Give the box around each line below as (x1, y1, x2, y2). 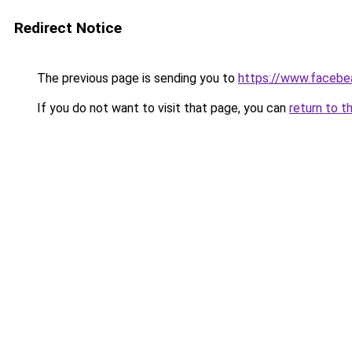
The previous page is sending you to (34, 71, 238, 86)
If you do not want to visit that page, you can (34, 101, 289, 115)
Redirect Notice (14, 19, 122, 37)
